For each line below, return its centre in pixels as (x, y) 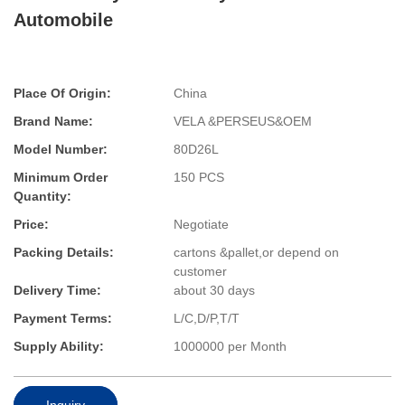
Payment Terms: (63, 319)
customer (200, 272)
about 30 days (214, 291)
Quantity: (42, 197)
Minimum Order (61, 178)
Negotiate (201, 225)
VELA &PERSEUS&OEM (243, 122)
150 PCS (199, 178)
